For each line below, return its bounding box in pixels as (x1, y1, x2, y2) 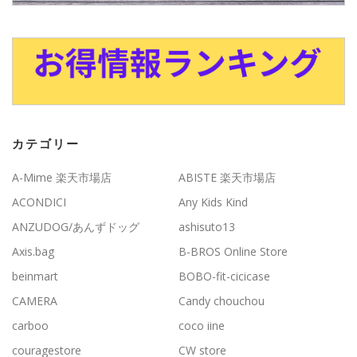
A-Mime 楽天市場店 (12, 169, 112, 185)
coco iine (178, 317, 225, 333)
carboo (12, 317, 49, 333)
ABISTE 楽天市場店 (178, 169, 276, 185)
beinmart (12, 268, 58, 284)
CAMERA (12, 292, 57, 308)
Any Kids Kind (178, 194, 248, 210)
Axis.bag (12, 243, 54, 259)
